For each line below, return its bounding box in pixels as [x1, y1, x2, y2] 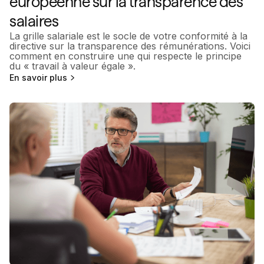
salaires [9, 13, 58, 31]
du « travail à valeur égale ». [9, 60, 136, 72]
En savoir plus [9, 72, 67, 82]
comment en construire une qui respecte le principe [9, 50, 242, 62]
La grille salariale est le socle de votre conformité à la [9, 30, 247, 42]
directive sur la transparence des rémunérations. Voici [9, 40, 250, 52]
